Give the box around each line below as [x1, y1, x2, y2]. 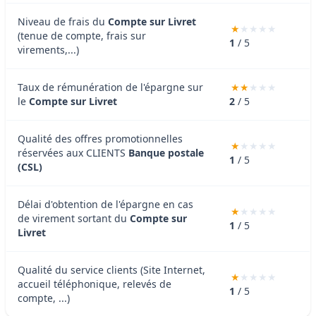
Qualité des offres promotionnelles [18, 131, 183, 145]
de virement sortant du [18, 211, 130, 225]
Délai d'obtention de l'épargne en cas [18, 197, 193, 211]
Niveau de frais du [18, 14, 108, 28]
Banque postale [128, 145, 204, 159]
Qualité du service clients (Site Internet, [18, 262, 205, 276]
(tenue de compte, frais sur [18, 28, 146, 42]
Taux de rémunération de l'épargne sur [18, 80, 203, 94]
